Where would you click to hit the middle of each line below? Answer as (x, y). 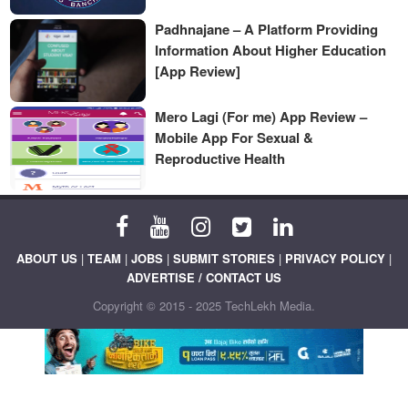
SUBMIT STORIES (224, 258)
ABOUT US (47, 258)
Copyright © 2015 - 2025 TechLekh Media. (204, 305)
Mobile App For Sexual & (235, 138)
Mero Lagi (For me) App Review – (261, 117)
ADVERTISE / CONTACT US (204, 277)
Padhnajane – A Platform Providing (267, 29)
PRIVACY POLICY (335, 258)
